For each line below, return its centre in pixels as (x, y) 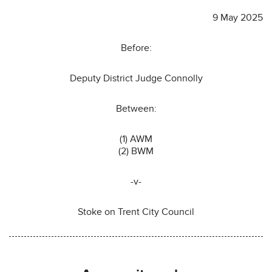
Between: (136, 108)
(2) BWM (136, 151)
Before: (136, 48)
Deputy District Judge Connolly (136, 78)
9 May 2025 (238, 17)
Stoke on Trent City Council (136, 212)
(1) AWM (136, 139)
